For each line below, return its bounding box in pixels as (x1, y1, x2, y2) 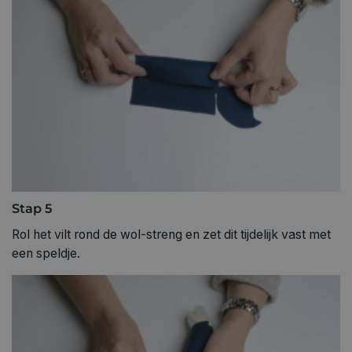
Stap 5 (12, 200, 52, 217)
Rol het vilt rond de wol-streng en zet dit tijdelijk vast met (12, 227, 331, 243)
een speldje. (12, 246, 80, 262)
